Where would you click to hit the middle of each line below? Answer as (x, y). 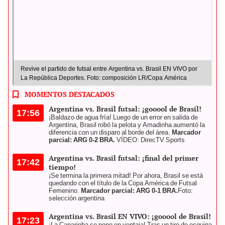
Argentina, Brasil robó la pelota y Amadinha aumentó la (127, 125)
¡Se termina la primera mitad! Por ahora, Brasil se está (126, 175)
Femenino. (65, 190)
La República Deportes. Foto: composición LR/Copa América (104, 78)
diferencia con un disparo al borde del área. (110, 132)
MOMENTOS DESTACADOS (70, 94)
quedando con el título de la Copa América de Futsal (123, 183)
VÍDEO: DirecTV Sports (150, 140)
